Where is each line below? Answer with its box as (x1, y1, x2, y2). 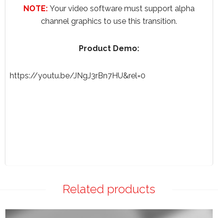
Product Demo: (79, 43, 139, 53)
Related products (63, 182, 155, 196)
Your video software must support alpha (50, 3, 195, 13)
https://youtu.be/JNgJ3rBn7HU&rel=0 (10, 71, 145, 80)
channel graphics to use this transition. (41, 16, 177, 26)
